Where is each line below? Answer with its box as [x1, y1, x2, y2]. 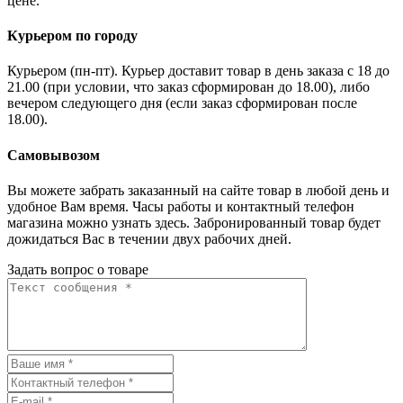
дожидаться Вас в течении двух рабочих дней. [7, 230, 291, 246]
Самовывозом [7, 147, 100, 163]
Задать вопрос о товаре [7, 261, 148, 277]
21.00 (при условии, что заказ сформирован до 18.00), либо [7, 79, 370, 95]
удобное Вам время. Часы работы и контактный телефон [7, 198, 354, 214]
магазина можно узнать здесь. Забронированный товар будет [7, 214, 381, 230]
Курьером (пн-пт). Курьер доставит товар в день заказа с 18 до [7, 63, 390, 79]
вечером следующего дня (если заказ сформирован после [7, 95, 357, 112]
